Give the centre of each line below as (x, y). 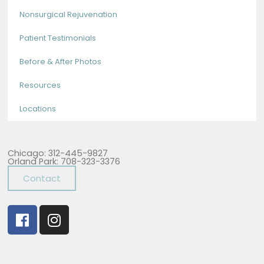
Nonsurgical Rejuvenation (69, 15)
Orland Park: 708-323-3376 (64, 162)
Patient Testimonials (58, 38)
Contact (42, 179)
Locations (38, 109)
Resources (40, 85)
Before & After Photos (61, 62)
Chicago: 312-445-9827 (58, 154)
